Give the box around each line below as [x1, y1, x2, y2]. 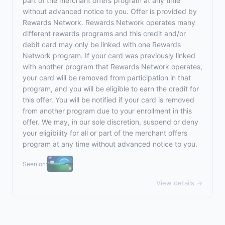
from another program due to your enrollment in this [23, 106, 192, 115]
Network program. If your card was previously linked [23, 51, 195, 60]
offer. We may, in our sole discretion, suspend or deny [23, 118, 198, 126]
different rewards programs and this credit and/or [23, 29, 186, 38]
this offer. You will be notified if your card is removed [23, 95, 194, 104]
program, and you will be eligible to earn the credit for [23, 84, 199, 93]
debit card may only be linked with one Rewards [23, 40, 181, 49]
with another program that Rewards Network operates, [23, 62, 202, 71]
